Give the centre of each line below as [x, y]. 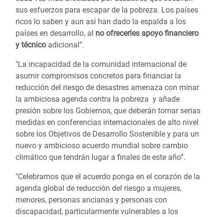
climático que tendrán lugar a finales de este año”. [101, 157]
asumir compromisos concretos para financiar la [98, 76]
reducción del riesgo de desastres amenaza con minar [107, 87]
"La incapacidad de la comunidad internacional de [101, 64]
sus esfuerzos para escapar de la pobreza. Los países [107, 10]
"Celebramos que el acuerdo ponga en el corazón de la [108, 177]
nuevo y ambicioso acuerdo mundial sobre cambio [102, 146]
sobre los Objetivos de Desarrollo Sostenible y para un [107, 134]
